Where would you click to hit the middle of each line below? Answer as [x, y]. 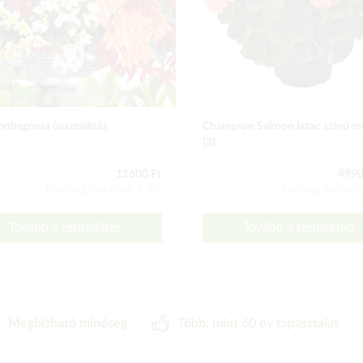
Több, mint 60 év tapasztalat [258, 324]
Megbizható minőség [68, 324]
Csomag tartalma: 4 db [103, 190]
